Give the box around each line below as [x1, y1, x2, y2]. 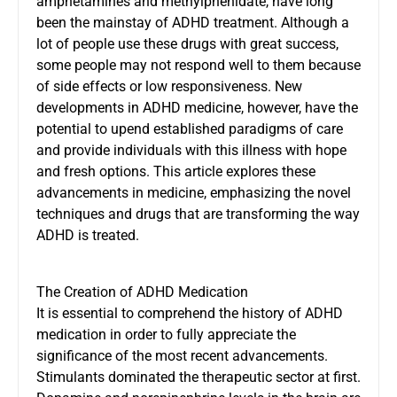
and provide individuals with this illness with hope [36, 141, 346, 159]
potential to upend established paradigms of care [36, 120, 343, 137]
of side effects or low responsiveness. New [36, 77, 302, 95]
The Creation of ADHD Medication [36, 283, 248, 300]
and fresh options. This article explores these [36, 162, 315, 180]
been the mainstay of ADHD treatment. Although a [36, 13, 349, 31]
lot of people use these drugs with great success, [36, 35, 339, 52]
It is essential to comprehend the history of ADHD [36, 304, 343, 322]
